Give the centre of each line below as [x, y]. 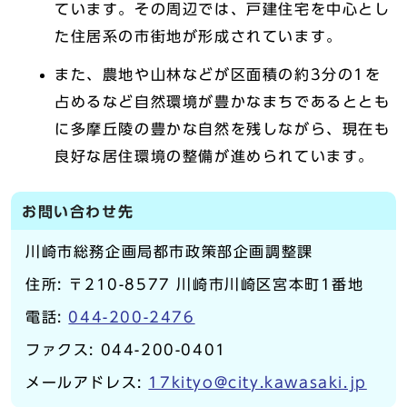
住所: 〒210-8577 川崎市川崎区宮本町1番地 [195, 285]
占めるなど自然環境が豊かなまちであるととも [223, 102]
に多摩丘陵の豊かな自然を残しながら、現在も [223, 129]
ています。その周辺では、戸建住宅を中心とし [223, 10]
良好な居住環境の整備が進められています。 [214, 157]
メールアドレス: [87, 383]
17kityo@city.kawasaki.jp [258, 383]
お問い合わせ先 [78, 212]
